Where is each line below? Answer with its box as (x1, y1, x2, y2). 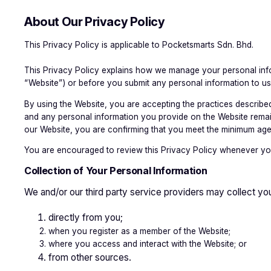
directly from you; (48, 212, 123, 224)
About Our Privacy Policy (24, 14, 165, 29)
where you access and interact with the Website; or (48, 239, 247, 249)
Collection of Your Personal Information (24, 164, 207, 177)
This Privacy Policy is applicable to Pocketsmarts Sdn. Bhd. (24, 40, 253, 50)
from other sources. (48, 252, 131, 264)
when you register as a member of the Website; (48, 226, 230, 237)
